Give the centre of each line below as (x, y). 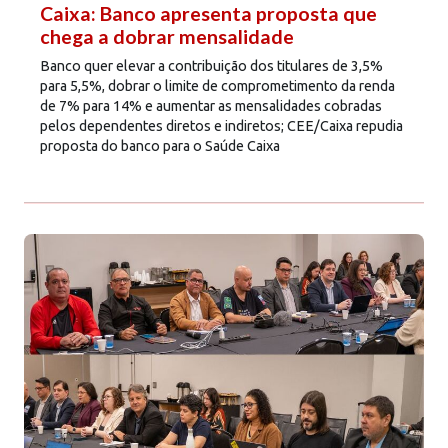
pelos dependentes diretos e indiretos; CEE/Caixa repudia (221, 125)
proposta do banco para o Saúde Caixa (160, 145)
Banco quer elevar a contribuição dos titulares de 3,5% (211, 65)
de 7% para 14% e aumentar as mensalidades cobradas (211, 105)
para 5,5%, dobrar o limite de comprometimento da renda (217, 85)
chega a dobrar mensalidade (167, 36)
